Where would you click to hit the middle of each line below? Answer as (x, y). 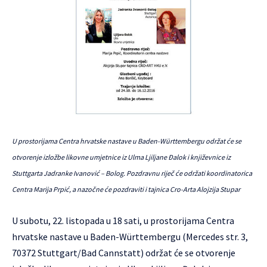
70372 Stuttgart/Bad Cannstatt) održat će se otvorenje (124, 253)
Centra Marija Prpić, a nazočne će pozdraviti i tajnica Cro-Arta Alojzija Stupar (126, 189)
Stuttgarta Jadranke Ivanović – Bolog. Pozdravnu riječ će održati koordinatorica (132, 173)
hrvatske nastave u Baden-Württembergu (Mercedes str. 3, (130, 237)
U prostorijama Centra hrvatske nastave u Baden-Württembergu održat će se (127, 141)
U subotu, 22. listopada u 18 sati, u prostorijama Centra (123, 221)
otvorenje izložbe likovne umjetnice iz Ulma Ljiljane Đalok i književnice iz (121, 157)
